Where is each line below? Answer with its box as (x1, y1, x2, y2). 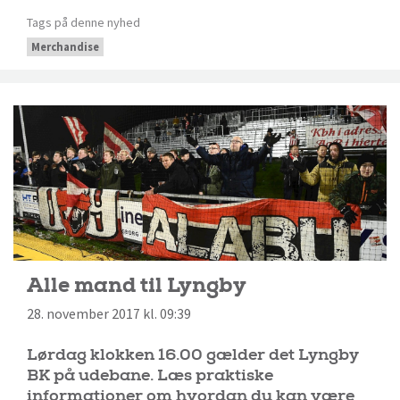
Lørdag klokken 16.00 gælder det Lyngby (27, 345, 359, 366)
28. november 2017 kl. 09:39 (27, 305, 191, 323)
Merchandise (31, 39, 99, 54)
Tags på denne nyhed (27, 13, 140, 30)
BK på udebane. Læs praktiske (27, 365, 273, 387)
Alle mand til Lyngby (27, 271, 246, 299)
